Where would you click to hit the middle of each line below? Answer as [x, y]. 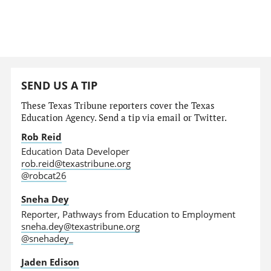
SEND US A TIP [60, 86]
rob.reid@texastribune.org [76, 164]
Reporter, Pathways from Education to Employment [129, 214]
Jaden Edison [51, 262]
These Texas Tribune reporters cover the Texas [118, 105]
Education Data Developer [76, 152]
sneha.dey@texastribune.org [81, 226]
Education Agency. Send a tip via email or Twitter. [124, 117]
